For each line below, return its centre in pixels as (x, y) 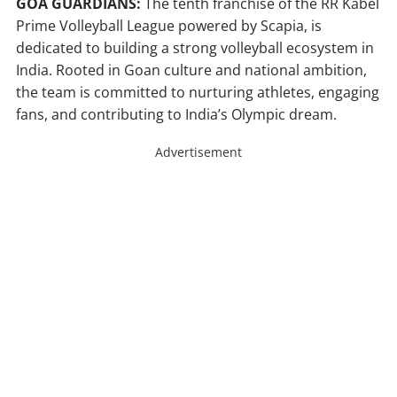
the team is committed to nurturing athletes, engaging (198, 93)
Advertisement (198, 152)
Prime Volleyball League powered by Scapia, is (169, 26)
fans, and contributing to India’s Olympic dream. (176, 115)
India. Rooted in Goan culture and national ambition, (191, 70)
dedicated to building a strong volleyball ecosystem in (195, 48)
